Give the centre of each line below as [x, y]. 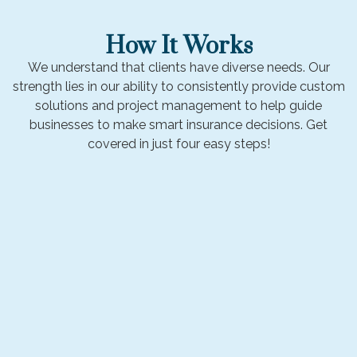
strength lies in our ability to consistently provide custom [178, 87]
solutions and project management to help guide [178, 106]
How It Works [178, 47]
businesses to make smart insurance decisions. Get [178, 125]
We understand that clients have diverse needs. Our [178, 68]
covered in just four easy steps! [178, 144]
